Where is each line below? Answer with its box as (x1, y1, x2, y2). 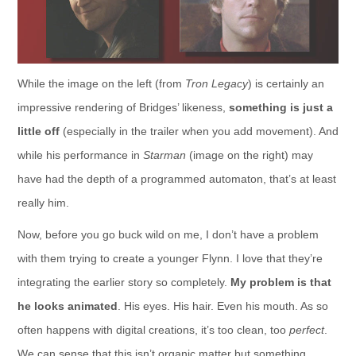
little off (17, 125, 60, 138)
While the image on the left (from (17, 77, 185, 91)
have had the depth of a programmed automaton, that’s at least (17, 172, 336, 186)
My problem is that (230, 276, 331, 289)
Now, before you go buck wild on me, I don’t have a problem (17, 228, 319, 242)
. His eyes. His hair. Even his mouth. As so (117, 300, 328, 313)
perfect (288, 323, 324, 337)
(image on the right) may (185, 149, 313, 162)
